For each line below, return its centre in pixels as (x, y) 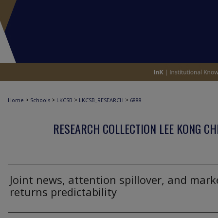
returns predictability (63, 192)
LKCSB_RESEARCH (101, 100)
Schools (40, 100)
